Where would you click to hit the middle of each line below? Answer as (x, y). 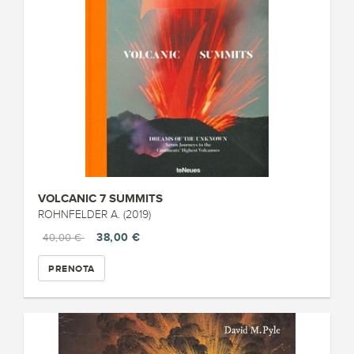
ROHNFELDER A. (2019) (94, 215)
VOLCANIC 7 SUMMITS (100, 198)
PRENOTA (72, 268)
